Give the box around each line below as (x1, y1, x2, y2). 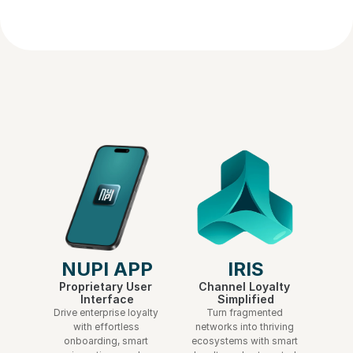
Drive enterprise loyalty (54, 307, 158, 318)
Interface (80, 292, 134, 306)
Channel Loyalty (199, 280, 290, 293)
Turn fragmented (206, 307, 283, 318)
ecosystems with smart (191, 335, 298, 347)
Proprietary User (59, 280, 152, 293)
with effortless (72, 321, 139, 333)
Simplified (217, 292, 274, 306)
